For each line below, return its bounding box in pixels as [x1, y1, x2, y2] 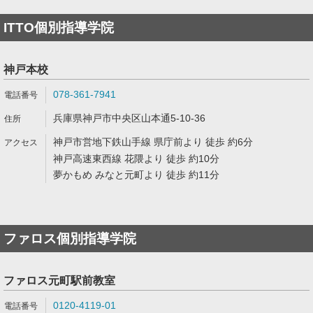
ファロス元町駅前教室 [3, 275, 115, 286]
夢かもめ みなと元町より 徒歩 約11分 [53, 169, 219, 180]
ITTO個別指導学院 [3, 20, 114, 35]
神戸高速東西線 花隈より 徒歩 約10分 [53, 153, 219, 164]
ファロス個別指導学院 [3, 231, 136, 246]
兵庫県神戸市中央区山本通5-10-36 [53, 112, 205, 124]
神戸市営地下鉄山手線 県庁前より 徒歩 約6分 [53, 136, 253, 147]
